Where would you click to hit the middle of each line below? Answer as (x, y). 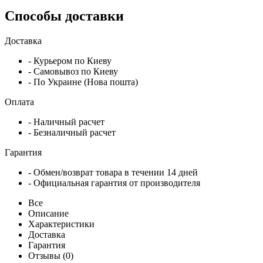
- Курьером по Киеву (70, 60)
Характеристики (61, 224)
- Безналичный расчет (72, 132)
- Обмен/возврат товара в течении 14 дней (113, 172)
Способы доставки (64, 16)
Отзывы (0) (51, 255)
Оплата (21, 102)
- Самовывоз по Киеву (73, 71)
